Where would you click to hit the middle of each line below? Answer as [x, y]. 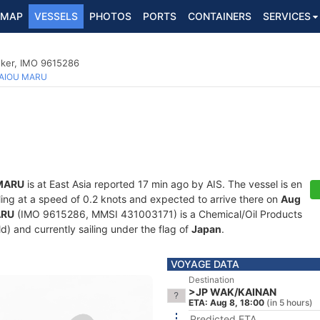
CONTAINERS [220, 16]
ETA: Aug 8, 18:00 [226, 302]
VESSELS [56, 16]
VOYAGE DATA [205, 264]
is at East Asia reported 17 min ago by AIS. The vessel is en [163, 184]
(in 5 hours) [290, 302]
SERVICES [287, 16]
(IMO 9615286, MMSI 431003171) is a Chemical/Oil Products [158, 214]
